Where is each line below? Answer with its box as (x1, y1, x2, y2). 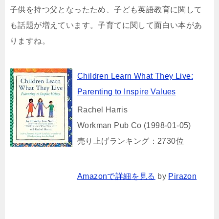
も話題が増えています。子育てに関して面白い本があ (10, 21, 202, 29)
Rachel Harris (77, 105, 128, 114)
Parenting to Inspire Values (77, 87, 176, 96)
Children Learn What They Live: (77, 71, 193, 80)
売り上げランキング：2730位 (77, 136, 184, 145)
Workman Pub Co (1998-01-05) (77, 121, 191, 130)
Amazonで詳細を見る (77, 172, 155, 180)
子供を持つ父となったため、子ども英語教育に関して (10, 5, 202, 14)
